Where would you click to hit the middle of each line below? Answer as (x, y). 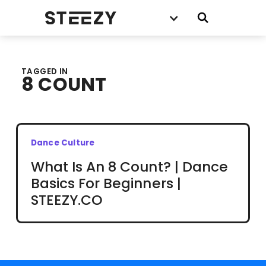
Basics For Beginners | (106, 183)
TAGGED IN (45, 71)
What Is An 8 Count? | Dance (129, 167)
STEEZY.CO (67, 200)
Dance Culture (63, 142)
